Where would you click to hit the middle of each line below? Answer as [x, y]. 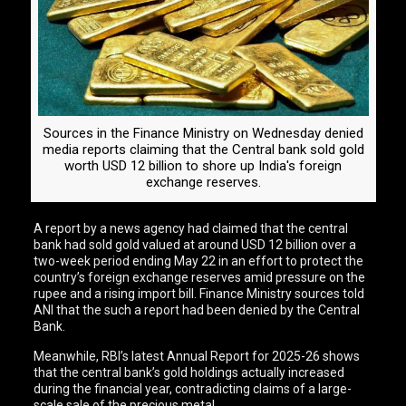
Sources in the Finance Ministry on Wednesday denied [203, 134]
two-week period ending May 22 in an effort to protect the [199, 261]
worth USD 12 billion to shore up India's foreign [203, 166]
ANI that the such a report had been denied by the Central [197, 310]
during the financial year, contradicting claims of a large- [193, 389]
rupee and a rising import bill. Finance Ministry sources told [199, 294]
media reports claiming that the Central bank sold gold [203, 150]
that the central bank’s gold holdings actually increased [189, 373]
